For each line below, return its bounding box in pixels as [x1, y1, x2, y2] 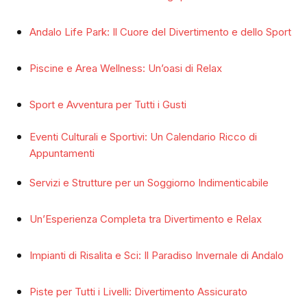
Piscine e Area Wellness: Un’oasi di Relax [29, 62, 222, 75]
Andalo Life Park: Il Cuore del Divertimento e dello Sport [29, 25, 291, 38]
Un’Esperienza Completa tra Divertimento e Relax [29, 212, 262, 225]
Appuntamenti [29, 147, 95, 160]
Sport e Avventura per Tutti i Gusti [29, 98, 186, 111]
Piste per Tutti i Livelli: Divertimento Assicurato [29, 285, 247, 298]
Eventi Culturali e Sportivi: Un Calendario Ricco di [29, 130, 257, 143]
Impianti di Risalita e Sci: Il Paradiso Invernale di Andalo [29, 249, 284, 262]
